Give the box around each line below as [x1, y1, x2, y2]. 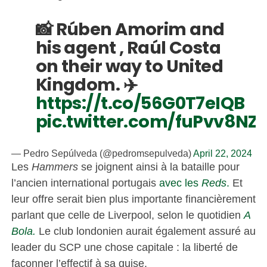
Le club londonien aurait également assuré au [35, 224, 256, 237]
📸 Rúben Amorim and [35, 17, 225, 41]
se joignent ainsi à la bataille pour [80, 160, 240, 173]
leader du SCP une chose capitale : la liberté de [11, 240, 238, 253]
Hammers [31, 160, 81, 173]
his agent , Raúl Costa [35, 35, 221, 60]
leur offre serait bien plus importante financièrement [11, 192, 256, 205]
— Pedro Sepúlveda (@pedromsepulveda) [11, 148, 193, 159]
